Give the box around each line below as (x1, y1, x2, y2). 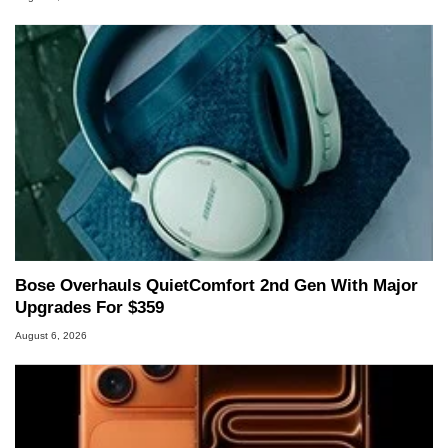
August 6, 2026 (15, 330, 87, 342)
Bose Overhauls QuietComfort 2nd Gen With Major (15, 275, 418, 295)
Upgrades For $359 (15, 297, 164, 317)
